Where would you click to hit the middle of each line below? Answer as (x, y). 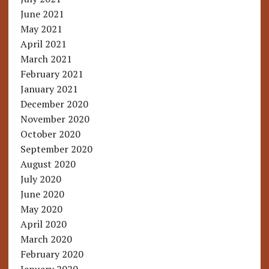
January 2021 (49, 89)
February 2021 (52, 74)
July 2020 (41, 179)
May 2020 (41, 209)
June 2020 (42, 194)
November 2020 (55, 119)
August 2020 (48, 164)
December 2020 (54, 104)
